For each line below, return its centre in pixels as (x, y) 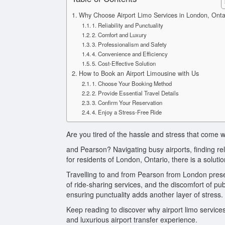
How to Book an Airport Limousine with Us (139, 73)
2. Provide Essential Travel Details (136, 93)
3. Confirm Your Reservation (127, 102)
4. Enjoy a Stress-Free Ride (127, 112)
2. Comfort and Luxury (120, 35)
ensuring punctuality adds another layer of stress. (145, 194)
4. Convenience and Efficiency (130, 54)
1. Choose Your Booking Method (132, 83)
